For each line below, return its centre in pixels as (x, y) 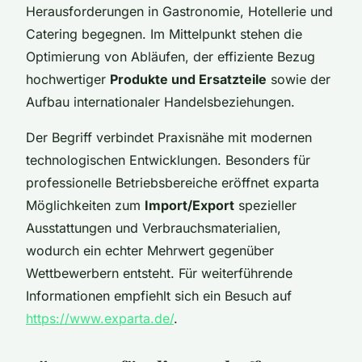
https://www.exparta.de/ (100, 318)
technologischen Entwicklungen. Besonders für (168, 160)
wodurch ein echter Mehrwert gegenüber (150, 250)
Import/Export (189, 205)
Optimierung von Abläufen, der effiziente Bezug (170, 56)
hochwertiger (68, 79)
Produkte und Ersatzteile (188, 79)
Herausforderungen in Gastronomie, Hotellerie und (179, 11)
